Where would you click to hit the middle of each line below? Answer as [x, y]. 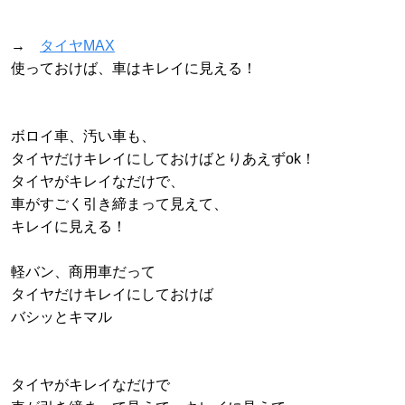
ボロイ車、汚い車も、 [83, 137]
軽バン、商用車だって [83, 272]
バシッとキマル [61, 317]
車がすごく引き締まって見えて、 [119, 204]
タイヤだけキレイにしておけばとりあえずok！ [163, 159]
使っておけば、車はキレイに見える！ [134, 69]
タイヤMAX [77, 46]
